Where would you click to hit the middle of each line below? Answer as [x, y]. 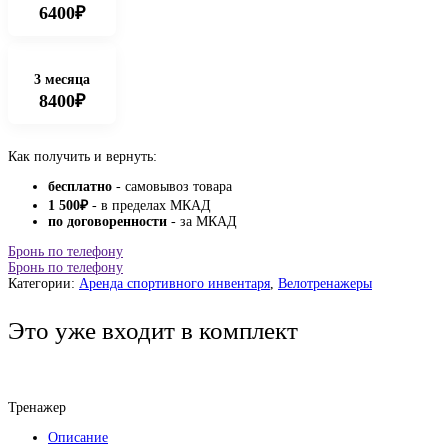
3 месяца [61, 79]
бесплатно [80, 186]
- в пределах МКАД [149, 205]
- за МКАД [202, 221]
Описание [78, 437]
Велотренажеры [325, 283]
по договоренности [107, 221]
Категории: [43, 283]
